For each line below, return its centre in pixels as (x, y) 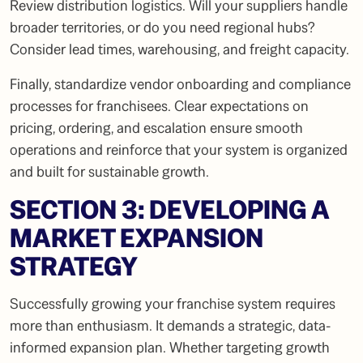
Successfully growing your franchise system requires (173, 304)
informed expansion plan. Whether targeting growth (170, 348)
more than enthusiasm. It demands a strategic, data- (170, 326)
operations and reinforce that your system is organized (179, 150)
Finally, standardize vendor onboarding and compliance (180, 84)
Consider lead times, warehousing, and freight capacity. (179, 49)
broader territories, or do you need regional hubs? (162, 28)
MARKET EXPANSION (137, 238)
